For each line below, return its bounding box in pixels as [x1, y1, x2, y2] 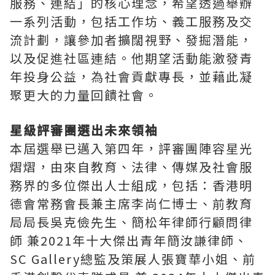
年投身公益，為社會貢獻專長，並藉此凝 [10, 68, 253, 86]
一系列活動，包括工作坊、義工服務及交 [10, 12, 253, 31]
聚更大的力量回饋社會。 [10, 86, 158, 104]
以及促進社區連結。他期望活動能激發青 [10, 49, 253, 68]
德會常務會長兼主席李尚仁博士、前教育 [10, 195, 253, 213]
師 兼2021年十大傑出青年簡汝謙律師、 [10, 231, 248, 250]
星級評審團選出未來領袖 [10, 121, 158, 139]
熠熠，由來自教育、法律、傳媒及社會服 [10, 158, 253, 176]
